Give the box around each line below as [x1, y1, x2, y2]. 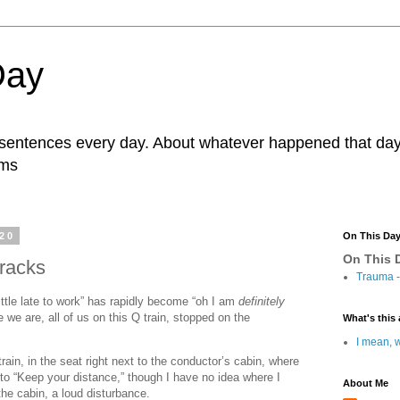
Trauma [356, 271, 394, 283]
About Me [343, 378, 388, 388]
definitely [238, 294, 285, 308]
